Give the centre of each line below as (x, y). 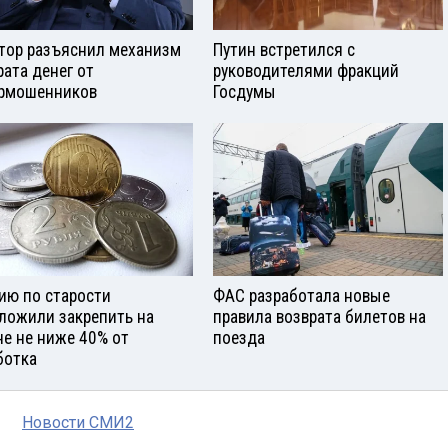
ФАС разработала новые (301, 296)
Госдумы (244, 92)
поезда (239, 338)
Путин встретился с (284, 50)
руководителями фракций (306, 71)
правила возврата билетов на (319, 317)
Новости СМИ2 (78, 423)
